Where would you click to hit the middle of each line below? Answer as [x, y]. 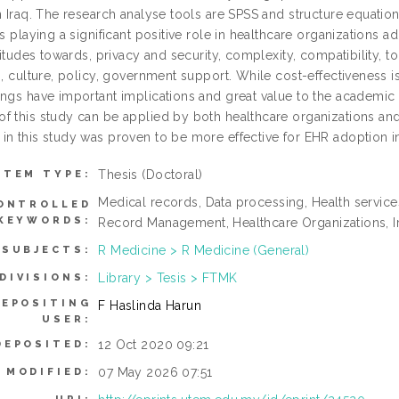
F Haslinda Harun [150, 305]
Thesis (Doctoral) [151, 175]
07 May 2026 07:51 [155, 372]
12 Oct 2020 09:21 [154, 345]
